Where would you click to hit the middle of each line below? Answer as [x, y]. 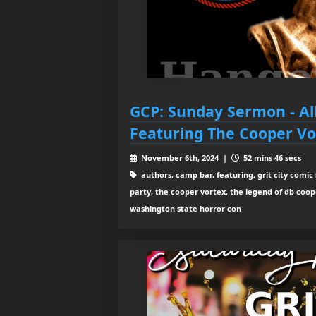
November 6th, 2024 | [185, 157]
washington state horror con [186, 208]
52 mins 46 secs [271, 157]
